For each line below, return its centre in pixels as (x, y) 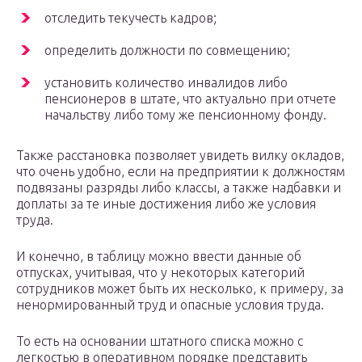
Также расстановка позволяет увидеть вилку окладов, (180, 156)
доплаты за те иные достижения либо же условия (166, 204)
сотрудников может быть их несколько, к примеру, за (180, 289)
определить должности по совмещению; (167, 51)
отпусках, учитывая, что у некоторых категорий (160, 273)
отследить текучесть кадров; (130, 18)
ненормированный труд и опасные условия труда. (170, 305)
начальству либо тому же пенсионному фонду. (185, 115)
